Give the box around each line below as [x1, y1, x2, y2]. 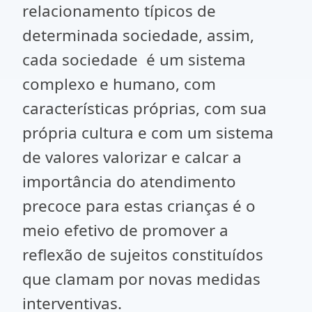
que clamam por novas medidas [22, 268, 260, 290]
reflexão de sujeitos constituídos [22, 244, 263, 265]
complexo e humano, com [22, 73, 216, 95]
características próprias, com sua [22, 97, 267, 119]
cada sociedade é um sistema [22, 49, 246, 70]
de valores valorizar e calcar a [22, 146, 242, 168]
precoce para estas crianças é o [22, 195, 256, 217]
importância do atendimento [22, 171, 236, 192]
